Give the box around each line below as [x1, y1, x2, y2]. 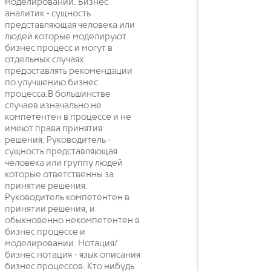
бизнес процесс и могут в [5, 43, 113, 53]
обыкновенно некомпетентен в [5, 215, 140, 226]
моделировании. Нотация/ [5, 238, 117, 249]
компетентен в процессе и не [5, 112, 131, 122]
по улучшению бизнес [5, 77, 98, 88]
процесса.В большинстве [5, 89, 111, 99]
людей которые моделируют [5, 31, 126, 42]
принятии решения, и [5, 204, 95, 214]
